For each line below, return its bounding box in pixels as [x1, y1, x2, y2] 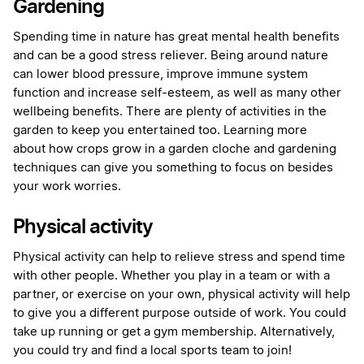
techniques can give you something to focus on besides [13, 162, 333, 175]
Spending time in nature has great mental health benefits [13, 31, 340, 44]
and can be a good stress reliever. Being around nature [13, 50, 328, 63]
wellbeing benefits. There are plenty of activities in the [13, 106, 327, 119]
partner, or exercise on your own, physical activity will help [13, 288, 350, 301]
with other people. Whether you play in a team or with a [13, 270, 330, 283]
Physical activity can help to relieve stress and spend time [13, 251, 345, 264]
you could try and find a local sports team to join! [13, 344, 292, 357]
